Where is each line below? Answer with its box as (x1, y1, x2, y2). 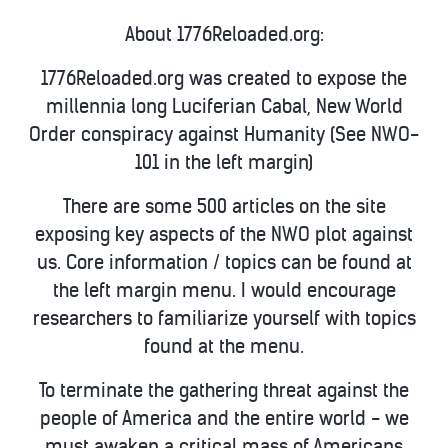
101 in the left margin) (135, 151, 313, 174)
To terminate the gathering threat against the (39, 379, 409, 402)
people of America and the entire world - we (39, 407, 409, 430)
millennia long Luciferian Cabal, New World (45, 95, 403, 118)
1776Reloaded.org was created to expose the (41, 67, 407, 90)
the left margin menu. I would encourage (52, 279, 396, 302)
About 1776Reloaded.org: (124, 23, 324, 46)
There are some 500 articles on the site (62, 195, 386, 218)
